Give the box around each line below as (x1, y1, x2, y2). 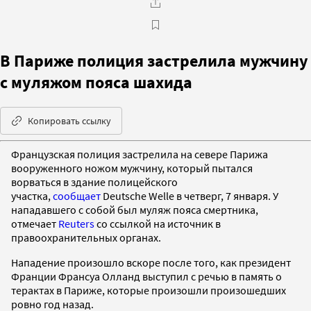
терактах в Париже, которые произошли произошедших (11, 283, 286, 297)
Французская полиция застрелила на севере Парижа (11, 146, 268, 161)
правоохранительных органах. (11, 230, 161, 244)
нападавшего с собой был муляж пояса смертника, (11, 202, 258, 217)
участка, (11, 188, 53, 203)
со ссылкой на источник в (94, 216, 221, 230)
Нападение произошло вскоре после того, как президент (11, 255, 291, 269)
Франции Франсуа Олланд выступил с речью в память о (11, 269, 282, 283)
